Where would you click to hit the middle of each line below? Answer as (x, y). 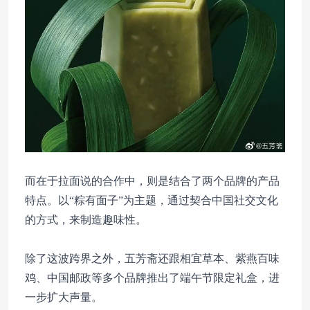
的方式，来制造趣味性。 (86, 219)
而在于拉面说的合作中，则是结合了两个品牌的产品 (152, 181)
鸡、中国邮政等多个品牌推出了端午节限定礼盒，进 (152, 277)
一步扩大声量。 (64, 297)
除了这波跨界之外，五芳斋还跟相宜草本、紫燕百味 (152, 258)
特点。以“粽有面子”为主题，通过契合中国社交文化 (152, 200)
